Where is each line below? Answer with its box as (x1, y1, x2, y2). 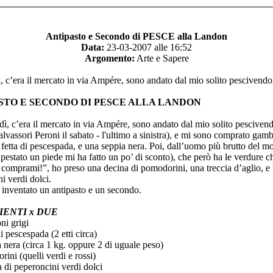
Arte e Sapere (134, 53, 189, 63)
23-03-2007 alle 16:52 (104, 42, 192, 52)
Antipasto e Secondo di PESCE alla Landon (46, 31, 227, 41)
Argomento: (84, 53, 135, 63)
